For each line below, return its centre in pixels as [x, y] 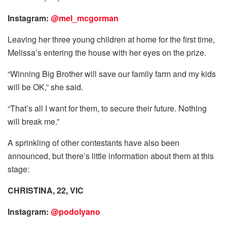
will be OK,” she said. [45, 87]
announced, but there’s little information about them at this [111, 156]
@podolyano [75, 211]
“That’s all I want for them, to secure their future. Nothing [107, 108]
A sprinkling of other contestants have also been [93, 142]
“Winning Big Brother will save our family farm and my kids [112, 73]
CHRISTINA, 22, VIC [46, 190]
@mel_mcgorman [85, 18]
